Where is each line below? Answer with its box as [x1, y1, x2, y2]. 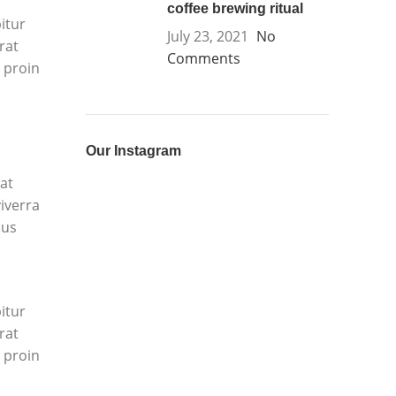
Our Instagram [85, 143, 181, 158]
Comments [166, 49, 240, 68]
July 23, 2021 [166, 27, 248, 46]
